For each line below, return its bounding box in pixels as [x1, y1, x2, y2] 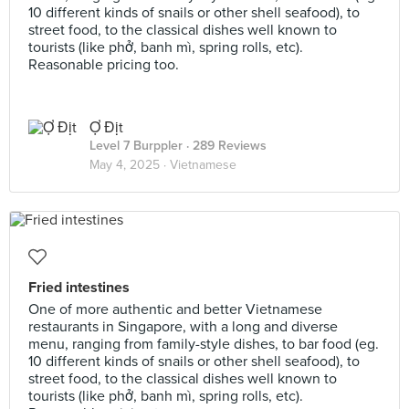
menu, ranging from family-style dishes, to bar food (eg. [28, 335, 379, 353]
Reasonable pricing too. [28, 56, 179, 74]
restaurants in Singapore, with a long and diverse [28, 318, 338, 336]
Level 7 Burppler [89, 138, 183, 153]
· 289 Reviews [183, 138, 267, 153]
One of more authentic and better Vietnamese [28, 300, 322, 319]
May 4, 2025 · [89, 157, 170, 173]
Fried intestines [28, 278, 130, 297]
